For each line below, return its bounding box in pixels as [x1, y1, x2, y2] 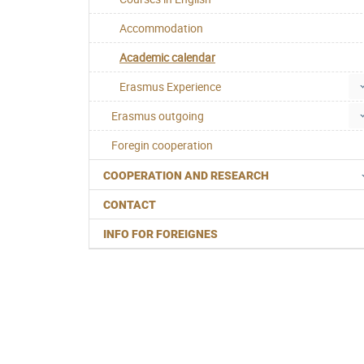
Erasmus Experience [119, 79, 221, 95]
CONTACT [103, 198, 156, 212]
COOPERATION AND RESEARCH [103, 168, 269, 182]
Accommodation [119, 20, 203, 37]
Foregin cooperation [111, 137, 213, 154]
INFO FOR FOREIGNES [103, 227, 218, 241]
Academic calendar [119, 50, 215, 66]
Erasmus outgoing [111, 108, 204, 124]
